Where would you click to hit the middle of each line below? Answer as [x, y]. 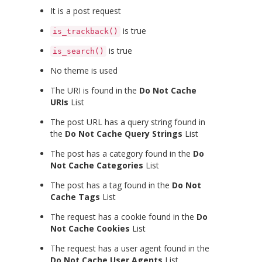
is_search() [78, 51]
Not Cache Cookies [90, 229]
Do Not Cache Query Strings [124, 134]
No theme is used [84, 71]
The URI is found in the [95, 91]
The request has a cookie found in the [123, 217]
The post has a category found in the [122, 154]
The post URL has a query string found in [128, 122]
